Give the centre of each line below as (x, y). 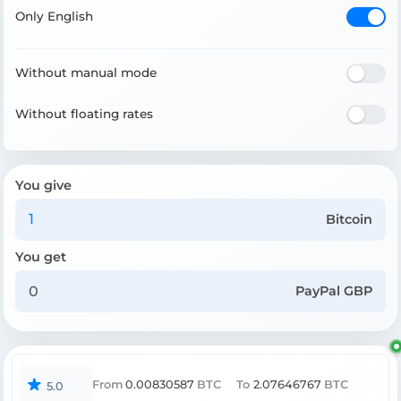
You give (43, 185)
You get (41, 256)
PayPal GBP (334, 291)
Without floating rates (84, 114)
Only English (54, 17)
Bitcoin (350, 219)
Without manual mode (86, 73)
